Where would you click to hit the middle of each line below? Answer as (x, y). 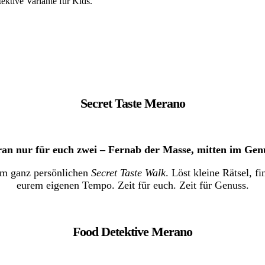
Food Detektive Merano (132, 231)
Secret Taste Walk (128, 172)
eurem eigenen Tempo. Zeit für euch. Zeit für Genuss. (132, 185)
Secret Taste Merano (132, 103)
